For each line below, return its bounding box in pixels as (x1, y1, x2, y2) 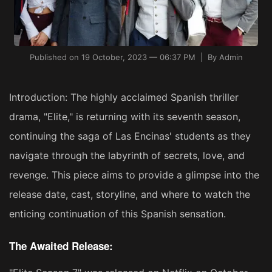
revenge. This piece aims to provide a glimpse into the (9, 169, 259, 181)
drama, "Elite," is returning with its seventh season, (9, 110, 240, 123)
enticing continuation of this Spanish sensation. (9, 208, 226, 220)
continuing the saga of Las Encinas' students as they (9, 130, 251, 142)
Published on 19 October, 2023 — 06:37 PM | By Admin (29, 52, 243, 62)
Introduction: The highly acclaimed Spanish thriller (9, 91, 239, 103)
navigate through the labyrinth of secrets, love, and (9, 149, 245, 161)
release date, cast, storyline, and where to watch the (9, 188, 250, 200)
